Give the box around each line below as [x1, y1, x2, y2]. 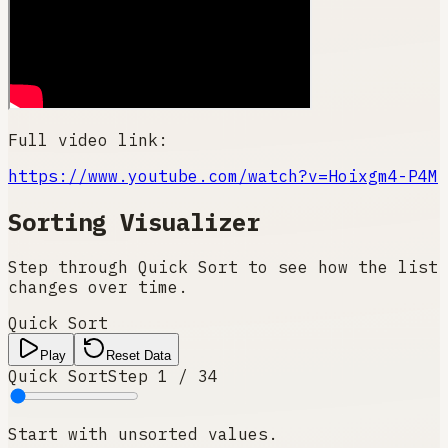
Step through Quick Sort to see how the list [8, 257, 438, 278]
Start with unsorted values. [8, 424, 278, 445]
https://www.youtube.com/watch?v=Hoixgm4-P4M [8, 165, 438, 186]
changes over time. [8, 277, 188, 298]
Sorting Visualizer [8, 205, 260, 238]
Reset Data [106, 348, 171, 364]
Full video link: [8, 129, 168, 150]
